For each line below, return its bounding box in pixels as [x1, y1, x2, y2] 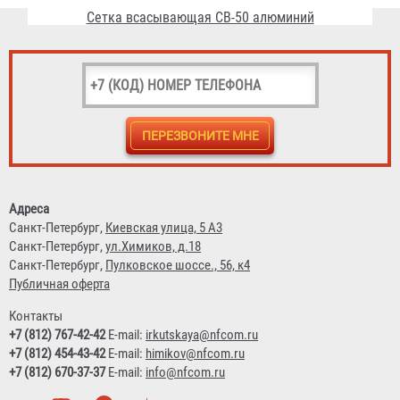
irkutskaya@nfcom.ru [146, 326, 258, 343]
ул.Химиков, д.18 [105, 237, 201, 254]
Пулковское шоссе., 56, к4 [105, 256, 250, 273]
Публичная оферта [9, 275, 110, 292]
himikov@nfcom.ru [146, 345, 245, 362]
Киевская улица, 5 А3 [105, 219, 222, 236]
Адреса [9, 200, 49, 217]
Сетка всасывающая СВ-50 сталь [100, 140, 300, 158]
